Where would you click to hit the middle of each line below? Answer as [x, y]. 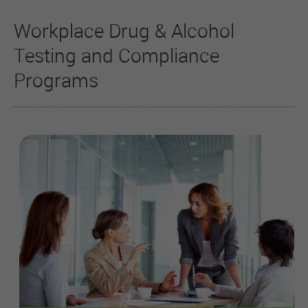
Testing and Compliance [117, 55]
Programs [56, 80]
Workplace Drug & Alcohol [124, 31]
